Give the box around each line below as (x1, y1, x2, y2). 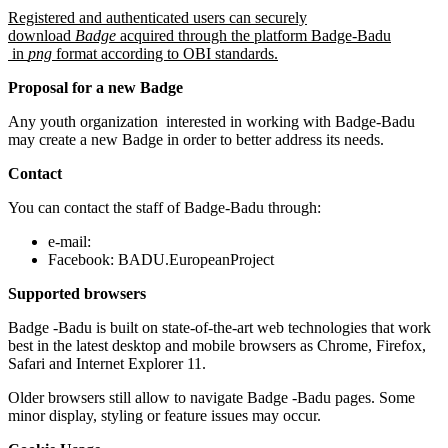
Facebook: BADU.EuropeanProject (48, 250, 274, 268)
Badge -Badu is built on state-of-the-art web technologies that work (8, 318, 431, 336)
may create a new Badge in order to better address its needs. (8, 130, 384, 148)
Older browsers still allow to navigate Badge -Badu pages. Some (8, 388, 415, 406)
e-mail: (48, 232, 95, 250)
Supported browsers (8, 284, 146, 302)
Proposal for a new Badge (8, 78, 183, 96)
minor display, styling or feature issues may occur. (8, 406, 321, 424)
